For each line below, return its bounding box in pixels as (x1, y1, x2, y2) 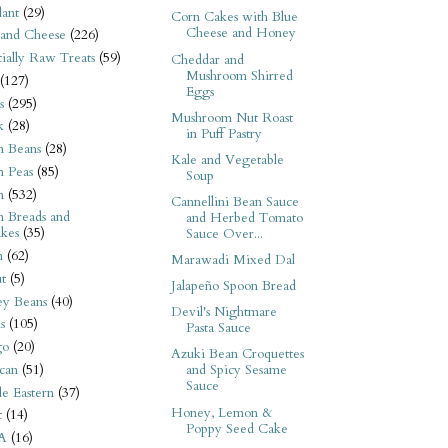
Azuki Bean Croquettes (170, 345, 304, 364)
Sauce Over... (185, 224, 263, 243)
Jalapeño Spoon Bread (170, 277, 296, 296)
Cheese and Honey (185, 24, 296, 43)
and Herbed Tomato (185, 208, 303, 227)
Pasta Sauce (185, 319, 251, 338)
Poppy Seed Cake (185, 419, 288, 438)
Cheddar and (170, 50, 244, 69)
